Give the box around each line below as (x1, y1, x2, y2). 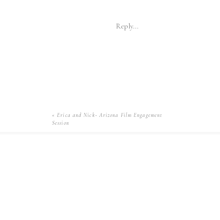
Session (52, 120, 69, 126)
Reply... (116, 22, 138, 30)
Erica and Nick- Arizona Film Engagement (57, 112, 163, 118)
